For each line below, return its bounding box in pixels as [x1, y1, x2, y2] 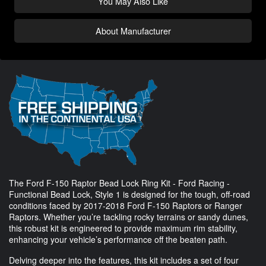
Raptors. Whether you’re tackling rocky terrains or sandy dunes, [9, 211, 248, 223]
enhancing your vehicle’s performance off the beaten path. [9, 233, 227, 246]
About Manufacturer [95, 24, 171, 37]
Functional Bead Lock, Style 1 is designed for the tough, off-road [9, 188, 250, 201]
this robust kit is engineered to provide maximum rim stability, [9, 222, 237, 235]
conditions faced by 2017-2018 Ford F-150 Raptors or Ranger [9, 199, 242, 212]
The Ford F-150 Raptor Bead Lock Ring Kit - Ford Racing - [9, 177, 230, 189]
